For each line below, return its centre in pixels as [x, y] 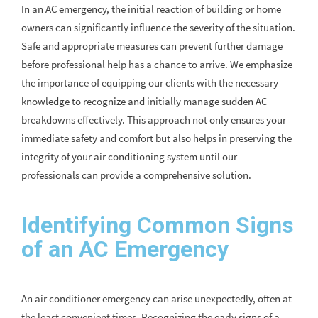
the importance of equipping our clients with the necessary [150, 83]
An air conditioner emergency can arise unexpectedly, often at [157, 299]
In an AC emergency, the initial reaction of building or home [151, 9]
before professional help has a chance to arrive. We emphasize [157, 65]
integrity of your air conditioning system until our [129, 157]
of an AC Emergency [125, 250]
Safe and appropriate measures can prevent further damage [152, 46]
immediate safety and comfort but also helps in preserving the [157, 138]
